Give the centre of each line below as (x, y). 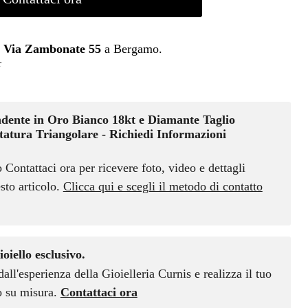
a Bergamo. (132, 48)
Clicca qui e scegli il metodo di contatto (163, 186)
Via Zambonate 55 (53, 48)
